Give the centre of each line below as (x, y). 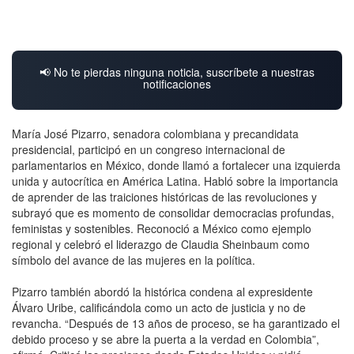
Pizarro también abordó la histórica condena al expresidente (162, 292)
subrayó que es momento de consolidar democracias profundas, (173, 213)
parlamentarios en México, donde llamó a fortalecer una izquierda (176, 166)
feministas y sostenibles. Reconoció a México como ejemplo (162, 229)
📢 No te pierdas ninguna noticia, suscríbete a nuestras (177, 72)
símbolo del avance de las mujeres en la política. (134, 260)
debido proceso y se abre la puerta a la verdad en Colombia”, (166, 339)
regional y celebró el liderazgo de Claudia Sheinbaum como (161, 245)
